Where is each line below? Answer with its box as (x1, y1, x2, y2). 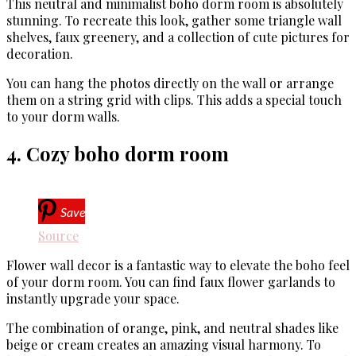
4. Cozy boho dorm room (6, 141, 229, 167)
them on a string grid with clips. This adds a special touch (6, 91, 342, 109)
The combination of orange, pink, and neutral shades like (6, 319, 339, 337)
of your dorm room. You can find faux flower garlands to (6, 273, 335, 291)
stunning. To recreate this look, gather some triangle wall (6, 12, 342, 29)
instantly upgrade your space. (6, 290, 180, 308)
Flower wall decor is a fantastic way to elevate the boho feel (6, 257, 350, 274)
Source (38, 227, 79, 245)
